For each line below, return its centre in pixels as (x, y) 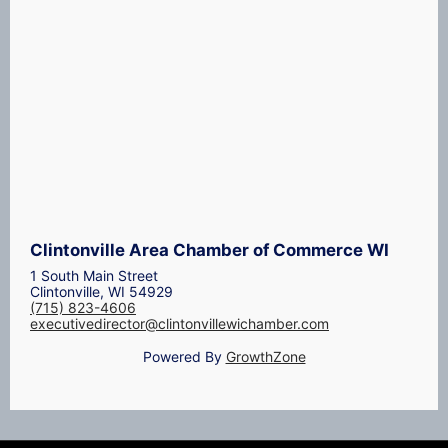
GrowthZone (265, 357)
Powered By (184, 357)
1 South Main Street (94, 276)
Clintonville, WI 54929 (101, 292)
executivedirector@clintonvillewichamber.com (179, 324)
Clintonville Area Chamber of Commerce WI (209, 249)
